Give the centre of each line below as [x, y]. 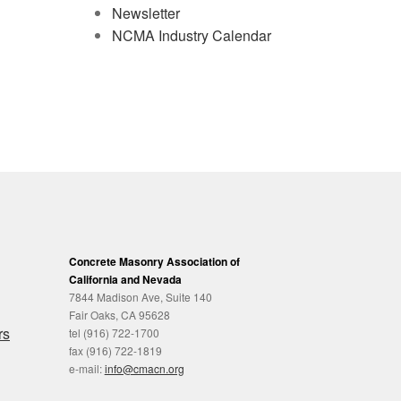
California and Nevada [125, 280]
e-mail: [86, 369]
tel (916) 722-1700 [114, 333]
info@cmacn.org [144, 369]
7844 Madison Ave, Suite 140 [140, 297]
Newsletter [145, 13]
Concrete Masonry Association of [154, 262]
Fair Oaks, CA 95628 [119, 315]
